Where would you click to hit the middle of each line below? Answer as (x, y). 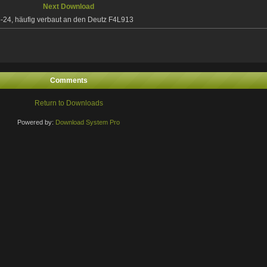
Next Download (69, 6)
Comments (69, 80)
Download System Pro (88, 122)
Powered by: (37, 122)
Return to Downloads (69, 103)
